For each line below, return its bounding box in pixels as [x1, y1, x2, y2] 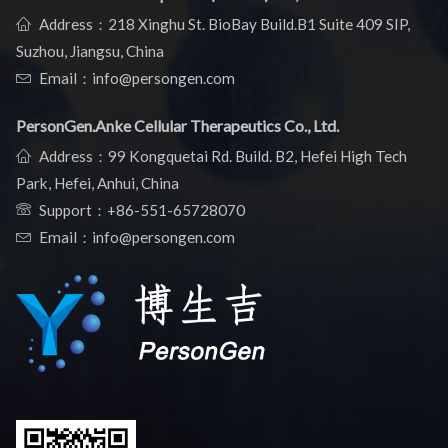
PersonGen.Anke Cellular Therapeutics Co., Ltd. [16, 115, 339, 135]
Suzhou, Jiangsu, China [16, 41, 164, 60]
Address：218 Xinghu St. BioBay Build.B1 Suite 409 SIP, [39, 14, 410, 33]
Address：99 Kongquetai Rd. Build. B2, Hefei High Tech [39, 146, 407, 165]
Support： [39, 200, 107, 219]
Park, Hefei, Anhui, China [16, 173, 179, 192]
